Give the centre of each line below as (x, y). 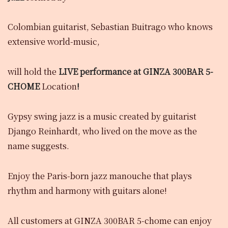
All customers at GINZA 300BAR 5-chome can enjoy (110, 220)
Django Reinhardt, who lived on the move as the (102, 131)
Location (58, 86)
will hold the (32, 72)
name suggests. (38, 146)
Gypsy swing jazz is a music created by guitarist (102, 116)
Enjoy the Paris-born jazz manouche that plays (100, 176)
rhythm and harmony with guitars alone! (87, 191)
